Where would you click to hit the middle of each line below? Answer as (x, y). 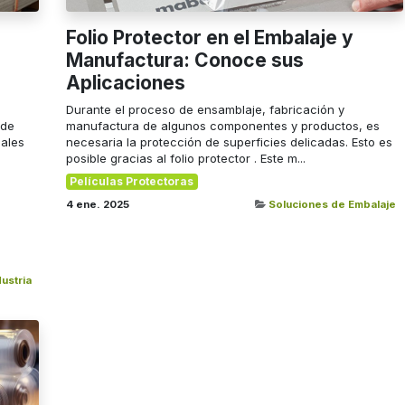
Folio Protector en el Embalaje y (209, 38)
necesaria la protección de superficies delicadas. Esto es (229, 142)
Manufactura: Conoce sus (184, 61)
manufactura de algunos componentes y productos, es (222, 126)
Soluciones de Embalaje (332, 205)
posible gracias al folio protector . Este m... (185, 159)
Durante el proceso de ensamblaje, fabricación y (205, 110)
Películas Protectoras (132, 182)
